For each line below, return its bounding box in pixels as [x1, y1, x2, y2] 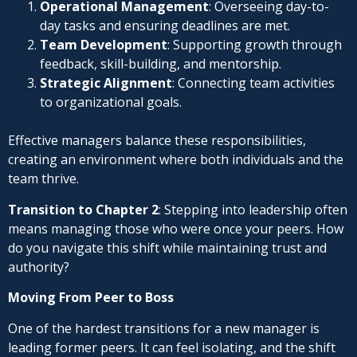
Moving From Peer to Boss [8, 288, 174, 307]
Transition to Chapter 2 [8, 200, 159, 218]
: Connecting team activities [172, 74, 335, 92]
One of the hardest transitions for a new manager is [8, 319, 320, 337]
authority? [8, 257, 69, 276]
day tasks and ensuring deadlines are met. [40, 17, 290, 35]
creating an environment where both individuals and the [8, 151, 343, 169]
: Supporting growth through [167, 36, 342, 54]
